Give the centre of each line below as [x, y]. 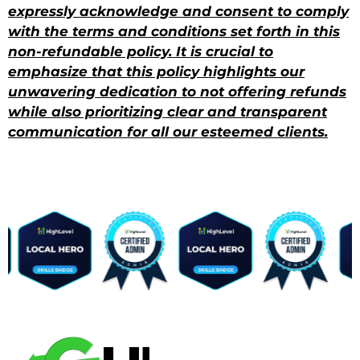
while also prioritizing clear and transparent [168, 111]
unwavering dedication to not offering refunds [177, 91]
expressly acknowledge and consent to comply [178, 11]
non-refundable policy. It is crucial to [141, 51]
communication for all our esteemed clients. [168, 131]
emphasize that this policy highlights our [156, 71]
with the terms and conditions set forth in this [174, 31]
